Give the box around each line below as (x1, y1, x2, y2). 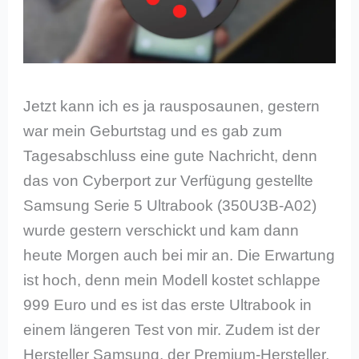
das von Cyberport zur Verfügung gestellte (23, 171, 314, 189)
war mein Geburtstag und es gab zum (23, 122, 283, 139)
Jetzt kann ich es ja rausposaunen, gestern (23, 97, 321, 115)
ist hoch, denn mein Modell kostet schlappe (23, 271, 321, 288)
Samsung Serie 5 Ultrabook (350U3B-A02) (23, 196, 317, 214)
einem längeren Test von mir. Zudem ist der (23, 321, 321, 338)
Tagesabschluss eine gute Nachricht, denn (23, 147, 318, 164)
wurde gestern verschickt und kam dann (23, 221, 300, 239)
